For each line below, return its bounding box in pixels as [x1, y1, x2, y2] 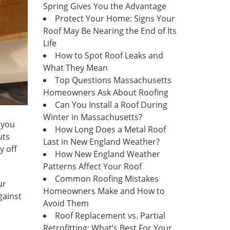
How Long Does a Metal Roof [54, 124, 166, 135]
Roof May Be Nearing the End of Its [43, 25, 177, 36]
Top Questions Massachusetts [54, 74, 171, 86]
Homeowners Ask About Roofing [43, 87, 168, 98]
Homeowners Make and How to [43, 185, 165, 197]
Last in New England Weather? [43, 136, 160, 147]
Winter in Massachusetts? [43, 111, 142, 123]
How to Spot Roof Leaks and [54, 50, 163, 61]
